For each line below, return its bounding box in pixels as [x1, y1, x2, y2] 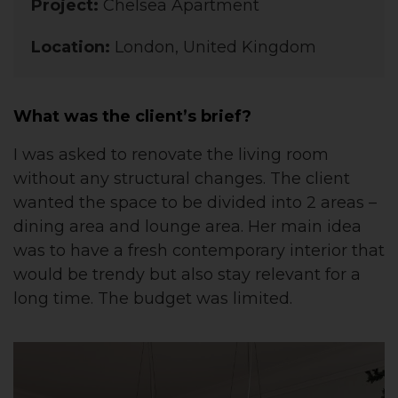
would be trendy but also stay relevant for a [13, 264, 361, 284]
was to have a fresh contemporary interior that [13, 240, 385, 260]
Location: [31, 36, 115, 57]
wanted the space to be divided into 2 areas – [13, 192, 377, 212]
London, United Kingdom [115, 36, 316, 57]
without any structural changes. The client [13, 168, 350, 188]
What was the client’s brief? [13, 106, 256, 126]
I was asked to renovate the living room [13, 144, 329, 164]
